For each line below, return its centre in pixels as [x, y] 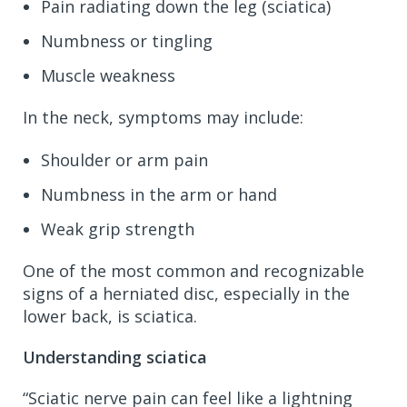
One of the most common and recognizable [194, 270]
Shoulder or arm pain [124, 159]
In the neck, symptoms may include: [163, 117]
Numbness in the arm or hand [159, 194]
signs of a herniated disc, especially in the [186, 293]
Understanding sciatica [115, 357]
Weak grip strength [118, 228]
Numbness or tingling [127, 40]
